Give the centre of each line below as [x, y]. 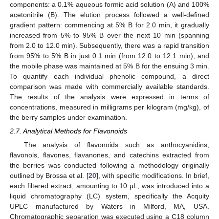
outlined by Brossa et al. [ [49, 176]
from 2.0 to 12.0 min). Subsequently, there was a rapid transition [109, 45]
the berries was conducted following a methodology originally [109, 165]
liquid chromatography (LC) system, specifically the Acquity [109, 196]
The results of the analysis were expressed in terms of [109, 97]
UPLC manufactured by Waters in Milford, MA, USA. [109, 207]
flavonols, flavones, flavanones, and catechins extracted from [109, 155]
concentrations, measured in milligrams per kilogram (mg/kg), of [109, 107]
